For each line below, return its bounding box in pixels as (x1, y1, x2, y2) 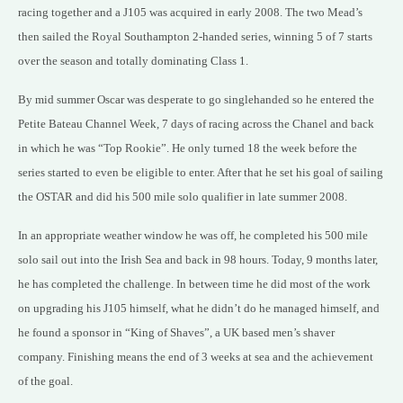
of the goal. (18, 374, 73, 389)
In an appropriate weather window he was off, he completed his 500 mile (18, 228, 368, 243)
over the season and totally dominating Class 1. (18, 54, 251, 68)
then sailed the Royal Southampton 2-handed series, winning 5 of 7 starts (18, 30, 372, 44)
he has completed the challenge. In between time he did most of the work (18, 277, 371, 291)
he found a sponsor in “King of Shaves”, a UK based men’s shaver (18, 326, 335, 340)
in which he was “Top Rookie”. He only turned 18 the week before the (18, 141, 357, 156)
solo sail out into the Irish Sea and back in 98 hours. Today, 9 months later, (18, 253, 378, 267)
